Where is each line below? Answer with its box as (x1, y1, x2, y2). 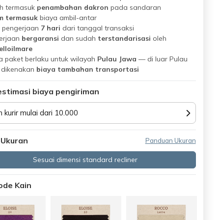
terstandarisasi (97, 34, 151, 43)
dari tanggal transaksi (60, 24, 134, 32)
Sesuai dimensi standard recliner (33, 155, 138, 164)
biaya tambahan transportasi (36, 65, 139, 74)
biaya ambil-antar (37, 13, 97, 22)
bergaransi (21, 34, 59, 43)
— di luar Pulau (136, 55, 188, 63)
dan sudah (58, 34, 98, 43)
